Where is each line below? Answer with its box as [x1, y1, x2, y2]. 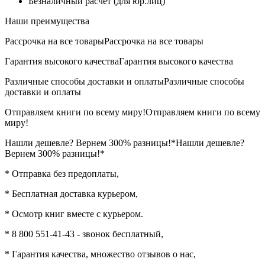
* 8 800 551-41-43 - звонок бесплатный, [5, 228, 163, 239]
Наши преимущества [5, 15, 89, 26]
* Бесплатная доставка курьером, [5, 188, 138, 199]
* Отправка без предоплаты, [5, 168, 119, 179]
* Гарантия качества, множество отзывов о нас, [5, 248, 196, 259]
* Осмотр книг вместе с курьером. [5, 208, 143, 219]
